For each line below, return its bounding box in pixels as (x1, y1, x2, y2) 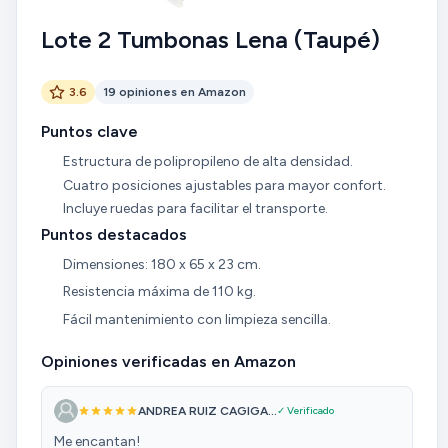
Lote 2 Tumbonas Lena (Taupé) (41, 24, 380, 54)
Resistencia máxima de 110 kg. (62, 283, 256, 301)
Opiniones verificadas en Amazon (41, 351, 296, 371)
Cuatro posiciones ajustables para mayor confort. (62, 176, 386, 194)
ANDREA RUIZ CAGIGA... (138, 403, 277, 418)
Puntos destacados (41, 224, 187, 244)
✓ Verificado (277, 404, 334, 418)
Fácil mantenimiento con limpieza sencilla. (62, 310, 331, 328)
